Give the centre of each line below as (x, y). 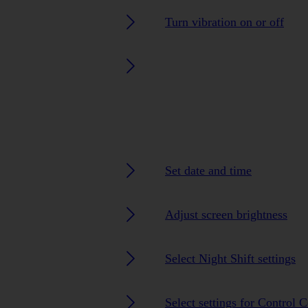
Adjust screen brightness (226, 214)
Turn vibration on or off (224, 22)
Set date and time (208, 170)
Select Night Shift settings (230, 258)
